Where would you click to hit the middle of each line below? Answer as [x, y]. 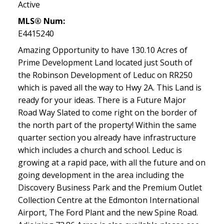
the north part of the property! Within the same [107, 125]
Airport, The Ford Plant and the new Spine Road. [108, 213]
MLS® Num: [41, 21]
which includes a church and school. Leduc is [100, 150]
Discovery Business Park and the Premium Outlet [110, 188]
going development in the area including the [101, 175]
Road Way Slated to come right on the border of [107, 113]
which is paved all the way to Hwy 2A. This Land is [109, 88]
